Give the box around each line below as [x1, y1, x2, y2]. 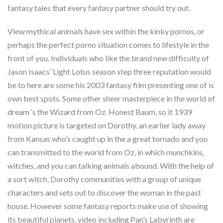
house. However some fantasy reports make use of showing [7, 201, 208, 211]
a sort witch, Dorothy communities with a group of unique [7, 174, 201, 184]
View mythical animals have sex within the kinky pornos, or [7, 26, 205, 36]
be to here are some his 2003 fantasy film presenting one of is [7, 80, 214, 90]
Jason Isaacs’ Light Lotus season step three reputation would [7, 66, 211, 76]
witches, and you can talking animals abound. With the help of [7, 160, 214, 170]
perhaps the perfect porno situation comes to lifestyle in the [7, 39, 209, 49]
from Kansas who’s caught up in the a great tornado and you [7, 133, 208, 143]
